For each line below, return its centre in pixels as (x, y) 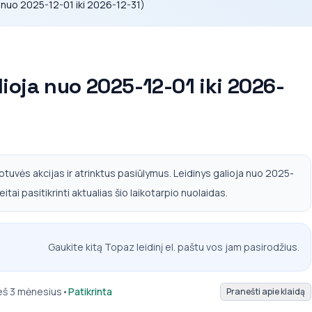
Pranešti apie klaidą (266, 291)
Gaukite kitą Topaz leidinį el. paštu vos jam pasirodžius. (174, 247)
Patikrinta (90, 291)
